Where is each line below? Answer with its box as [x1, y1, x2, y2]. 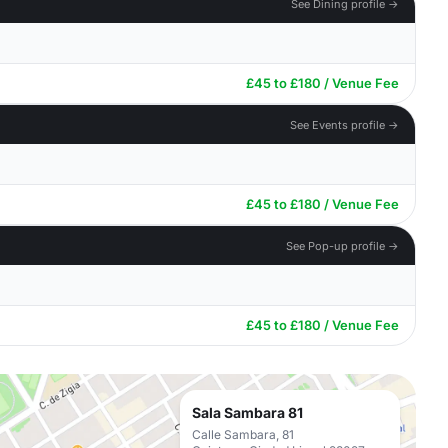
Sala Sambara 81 [192, 404, 303, 421]
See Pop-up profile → [286, 238, 399, 253]
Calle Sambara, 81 [192, 427, 294, 442]
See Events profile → [290, 117, 399, 132]
